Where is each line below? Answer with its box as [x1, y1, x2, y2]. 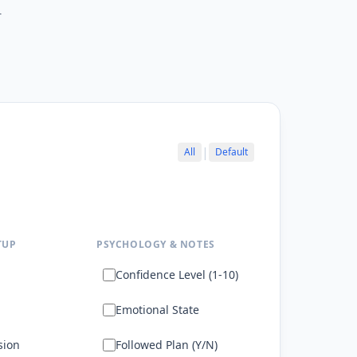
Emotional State [116, 302, 199, 317]
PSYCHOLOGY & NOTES [96, 237, 215, 251]
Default [215, 145, 248, 159]
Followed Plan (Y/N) [116, 337, 218, 352]
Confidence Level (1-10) [116, 267, 238, 282]
